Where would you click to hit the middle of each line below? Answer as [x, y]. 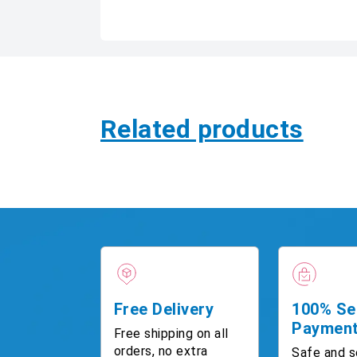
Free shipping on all [171, 333]
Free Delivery [164, 309]
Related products [202, 129]
